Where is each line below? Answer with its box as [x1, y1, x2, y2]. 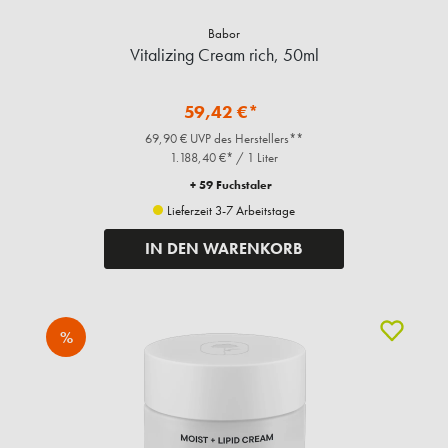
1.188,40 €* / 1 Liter [170, 149, 278, 167]
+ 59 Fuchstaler [190, 177, 272, 194]
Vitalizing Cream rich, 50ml [129, 43, 319, 67]
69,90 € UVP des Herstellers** [145, 130, 303, 148]
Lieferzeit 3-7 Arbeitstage [164, 202, 295, 220]
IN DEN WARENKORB [145, 238, 303, 260]
